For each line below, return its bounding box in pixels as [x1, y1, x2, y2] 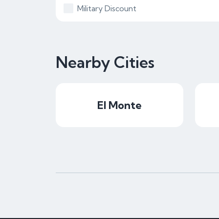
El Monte [97, 98, 142, 112]
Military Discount [77, 3, 136, 13]
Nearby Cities [56, 52, 154, 72]
